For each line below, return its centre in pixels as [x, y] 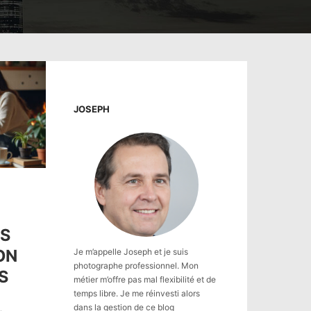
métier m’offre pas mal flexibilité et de [145, 279]
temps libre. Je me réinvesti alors [137, 293]
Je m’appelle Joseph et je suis [131, 252]
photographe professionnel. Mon [136, 266]
